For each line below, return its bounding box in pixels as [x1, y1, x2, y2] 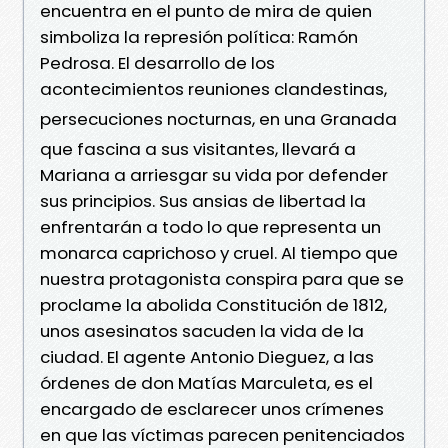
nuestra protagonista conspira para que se [40, 266, 404, 291]
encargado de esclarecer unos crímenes [40, 396, 384, 421]
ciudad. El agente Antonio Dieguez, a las [40, 344, 374, 369]
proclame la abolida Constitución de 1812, [40, 292, 387, 317]
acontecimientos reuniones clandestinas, [40, 76, 387, 101]
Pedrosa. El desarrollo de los [40, 50, 275, 75]
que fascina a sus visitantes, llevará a [40, 136, 356, 161]
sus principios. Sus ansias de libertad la [40, 188, 366, 213]
